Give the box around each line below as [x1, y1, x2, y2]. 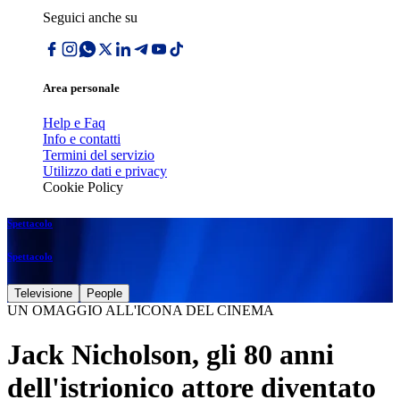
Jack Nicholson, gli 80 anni [7, 337, 334, 371]
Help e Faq [43, 115, 105, 131]
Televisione [14, 287, 72, 301]
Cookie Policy [43, 179, 123, 196]
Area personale [43, 81, 120, 96]
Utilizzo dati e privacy [43, 163, 167, 179]
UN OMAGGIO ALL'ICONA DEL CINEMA [7, 303, 274, 319]
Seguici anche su [43, 10, 137, 25]
